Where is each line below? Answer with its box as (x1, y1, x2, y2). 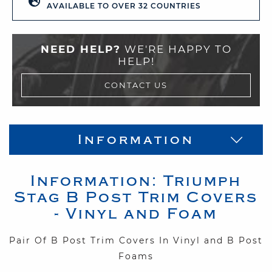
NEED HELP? (40, 42, 121, 55)
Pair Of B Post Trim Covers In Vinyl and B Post (9, 234, 263, 246)
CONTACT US (104, 80, 168, 90)
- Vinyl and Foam (55, 205, 217, 222)
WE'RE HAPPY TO (120, 42, 232, 55)
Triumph (163, 172, 242, 189)
